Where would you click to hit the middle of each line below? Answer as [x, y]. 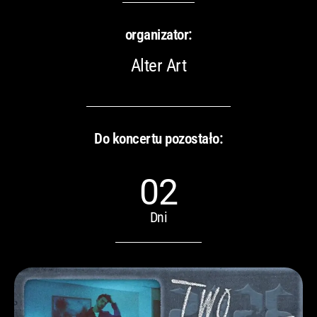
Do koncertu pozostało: [158, 138]
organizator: [158, 34]
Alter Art [158, 65]
